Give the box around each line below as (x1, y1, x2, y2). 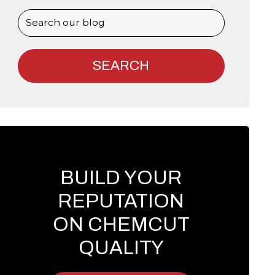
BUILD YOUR (60, 166, 182, 188)
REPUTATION (58, 190, 185, 212)
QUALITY (78, 236, 164, 258)
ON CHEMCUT (52, 213, 190, 235)
